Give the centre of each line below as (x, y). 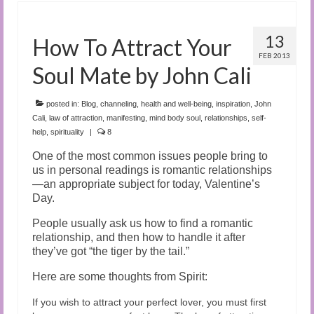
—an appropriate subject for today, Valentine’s (146, 184)
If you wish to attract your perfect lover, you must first (149, 302)
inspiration (233, 103)
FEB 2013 (274, 55)
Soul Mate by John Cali (142, 75)
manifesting (126, 117)
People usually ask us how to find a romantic (143, 223)
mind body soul (175, 117)
